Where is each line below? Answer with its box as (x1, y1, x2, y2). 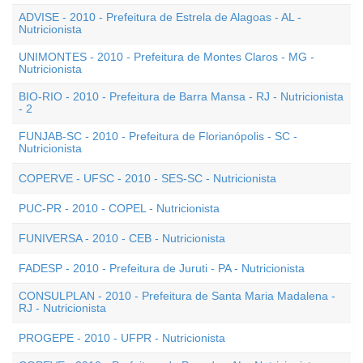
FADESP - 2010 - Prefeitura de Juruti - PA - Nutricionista (19, 262, 305, 275)
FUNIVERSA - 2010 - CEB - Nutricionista (19, 232, 225, 245)
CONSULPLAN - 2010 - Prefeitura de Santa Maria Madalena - (19, 289, 335, 302)
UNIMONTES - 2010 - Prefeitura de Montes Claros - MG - (19, 50, 314, 63)
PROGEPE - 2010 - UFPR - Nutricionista (19, 331, 225, 344)
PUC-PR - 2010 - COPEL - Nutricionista (19, 202, 220, 215)
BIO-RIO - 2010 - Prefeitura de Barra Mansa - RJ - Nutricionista (19, 90, 344, 103)
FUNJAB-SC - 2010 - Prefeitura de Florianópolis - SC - (19, 130, 297, 143)
